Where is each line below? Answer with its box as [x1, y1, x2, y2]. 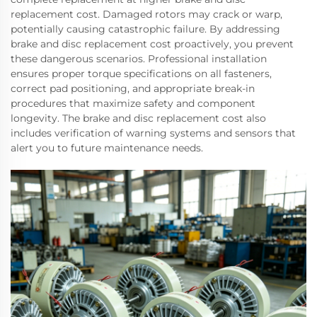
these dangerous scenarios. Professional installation [11, 52, 267, 66]
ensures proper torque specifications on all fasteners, [11, 67, 272, 81]
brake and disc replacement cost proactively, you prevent [11, 38, 294, 51]
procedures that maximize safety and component [11, 97, 255, 110]
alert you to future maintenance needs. [11, 142, 203, 155]
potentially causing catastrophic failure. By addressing [11, 23, 280, 36]
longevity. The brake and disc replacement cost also [11, 112, 266, 125]
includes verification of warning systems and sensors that [11, 127, 296, 140]
